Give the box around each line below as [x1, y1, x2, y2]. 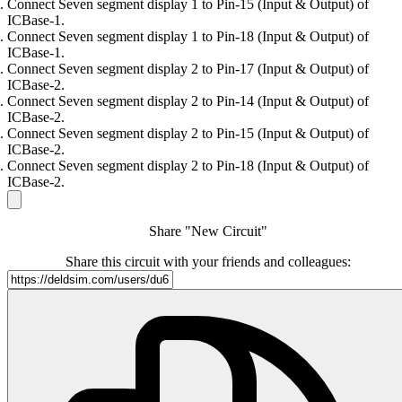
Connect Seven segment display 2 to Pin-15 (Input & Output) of [7, 126, 369, 142]
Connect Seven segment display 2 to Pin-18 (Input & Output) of [7, 158, 369, 174]
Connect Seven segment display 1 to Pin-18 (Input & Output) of [7, 29, 369, 45]
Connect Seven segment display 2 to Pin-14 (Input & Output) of [7, 93, 369, 109]
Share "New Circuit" [149, 223, 267, 240]
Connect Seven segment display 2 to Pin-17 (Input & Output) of [7, 61, 369, 77]
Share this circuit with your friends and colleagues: [66, 254, 351, 270]
